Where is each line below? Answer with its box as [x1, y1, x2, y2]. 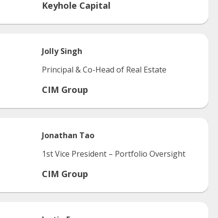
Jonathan [42, 130, 77, 141]
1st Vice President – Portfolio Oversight [42, 148, 185, 159]
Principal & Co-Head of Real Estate [42, 64, 166, 75]
